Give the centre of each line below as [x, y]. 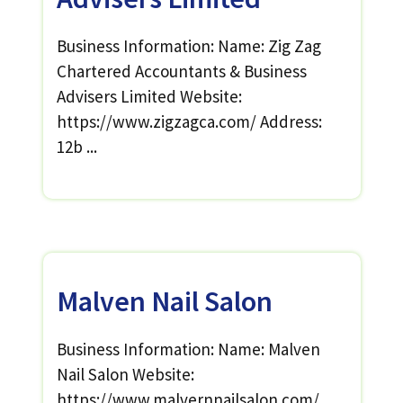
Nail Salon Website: [125, 374]
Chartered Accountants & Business [181, 71]
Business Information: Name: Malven [188, 349]
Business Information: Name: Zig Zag [188, 46]
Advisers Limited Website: [149, 96]
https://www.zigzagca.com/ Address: [189, 121]
